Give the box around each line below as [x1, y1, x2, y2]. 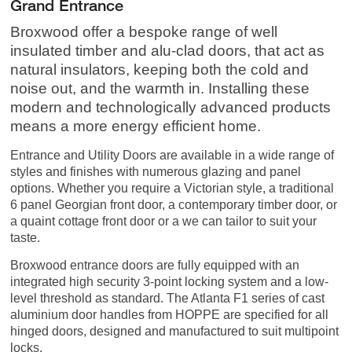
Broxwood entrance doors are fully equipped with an [10, 258, 300, 272]
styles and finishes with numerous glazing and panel [10, 164, 302, 178]
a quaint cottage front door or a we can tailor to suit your [10, 214, 317, 228]
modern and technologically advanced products [10, 98, 332, 115]
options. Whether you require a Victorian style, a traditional [10, 181, 335, 195]
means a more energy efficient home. [10, 117, 262, 134]
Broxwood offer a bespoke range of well [10, 23, 278, 40]
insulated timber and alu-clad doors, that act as [10, 42, 325, 59]
